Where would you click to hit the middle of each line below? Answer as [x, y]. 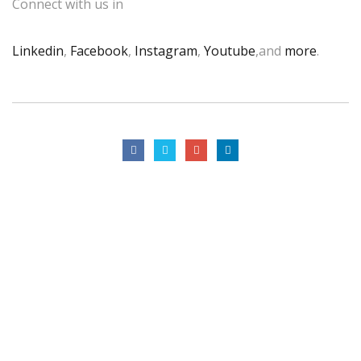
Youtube [230, 51]
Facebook [99, 51]
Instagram [166, 51]
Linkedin [38, 51]
